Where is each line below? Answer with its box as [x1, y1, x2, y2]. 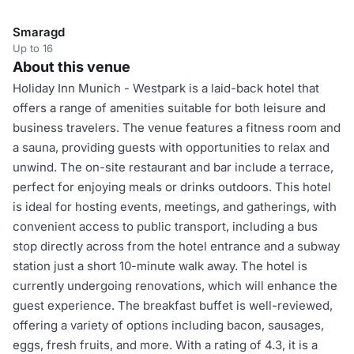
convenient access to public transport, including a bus [13, 219, 318, 234]
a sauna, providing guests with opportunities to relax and [13, 140, 330, 155]
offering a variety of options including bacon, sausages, [13, 318, 324, 333]
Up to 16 [13, 42, 53, 55]
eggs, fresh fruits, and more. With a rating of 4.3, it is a [13, 337, 318, 352]
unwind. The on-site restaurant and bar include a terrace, [13, 160, 333, 175]
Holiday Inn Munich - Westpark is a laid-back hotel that [13, 81, 319, 96]
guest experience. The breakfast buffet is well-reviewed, [13, 298, 333, 313]
